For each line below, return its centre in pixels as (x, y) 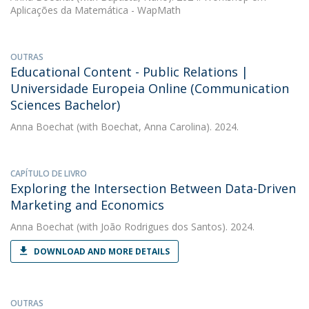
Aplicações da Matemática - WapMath (96, 10)
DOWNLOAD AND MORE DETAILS (102, 251)
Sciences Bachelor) (65, 105)
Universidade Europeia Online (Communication (150, 88)
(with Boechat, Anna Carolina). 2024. (156, 127)
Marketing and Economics (87, 205)
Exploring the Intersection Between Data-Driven (153, 188)
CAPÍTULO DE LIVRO (49, 173)
